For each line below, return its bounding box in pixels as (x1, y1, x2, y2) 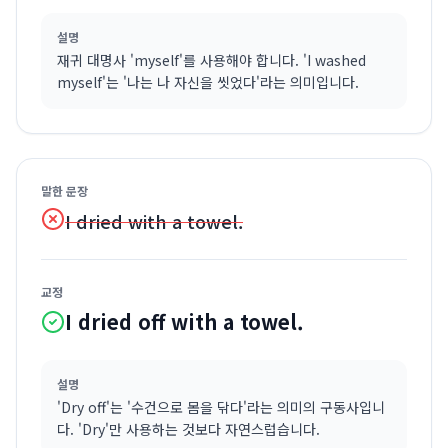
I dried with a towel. (65, 208, 243, 234)
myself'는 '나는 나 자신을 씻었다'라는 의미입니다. (57, 72, 359, 92)
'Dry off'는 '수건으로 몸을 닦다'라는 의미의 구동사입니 (57, 397, 385, 417)
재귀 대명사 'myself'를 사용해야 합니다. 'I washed (57, 50, 366, 70)
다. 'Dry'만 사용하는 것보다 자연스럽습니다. (57, 419, 320, 439)
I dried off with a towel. (65, 307, 304, 336)
